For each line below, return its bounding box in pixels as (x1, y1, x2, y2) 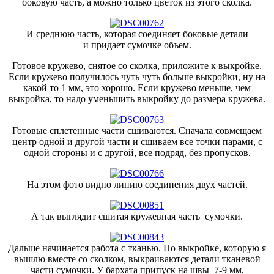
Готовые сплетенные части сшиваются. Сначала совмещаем (12, 125, 262, 136)
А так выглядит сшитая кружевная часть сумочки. (31, 210, 243, 221)
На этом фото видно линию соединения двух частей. (26, 179, 248, 190)
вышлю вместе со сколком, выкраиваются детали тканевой (13, 253, 261, 264)
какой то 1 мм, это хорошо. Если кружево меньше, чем (23, 82, 251, 93)
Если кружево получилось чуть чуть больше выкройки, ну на (9, 71, 265, 82)
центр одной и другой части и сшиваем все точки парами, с (12, 136, 262, 147)
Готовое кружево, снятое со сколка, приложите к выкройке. (12, 60, 262, 71)
